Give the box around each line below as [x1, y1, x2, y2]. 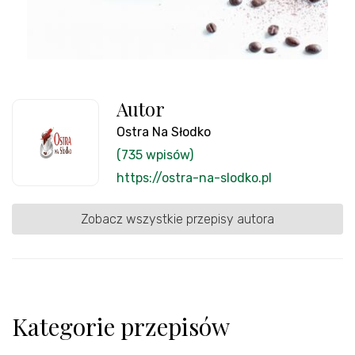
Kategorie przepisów [12, 311, 230, 342]
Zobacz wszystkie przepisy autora [81, 212, 274, 227]
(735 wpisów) [116, 147, 193, 162]
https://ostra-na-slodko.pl [116, 170, 272, 185]
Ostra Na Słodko [116, 124, 211, 139]
